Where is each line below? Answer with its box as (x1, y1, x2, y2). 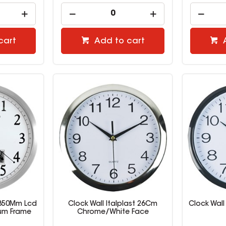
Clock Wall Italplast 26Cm (68, 201, 158, 208)
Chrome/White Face (77, 209, 149, 216)
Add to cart (94, 37, 145, 45)
